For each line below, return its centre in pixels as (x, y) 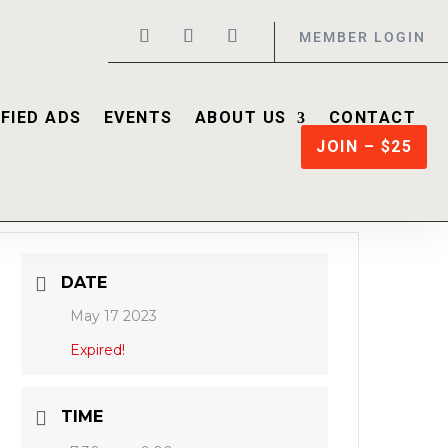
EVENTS (138, 118)
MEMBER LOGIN (362, 37)
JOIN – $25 (364, 147)
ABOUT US (240, 118)
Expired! (98, 349)
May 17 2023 (114, 315)
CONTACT (372, 118)
